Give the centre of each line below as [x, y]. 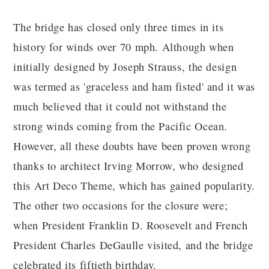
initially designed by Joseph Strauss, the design [125, 67]
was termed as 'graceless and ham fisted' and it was [134, 87]
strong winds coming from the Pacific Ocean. [121, 126]
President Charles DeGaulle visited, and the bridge [133, 245]
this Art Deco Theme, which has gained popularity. [134, 186]
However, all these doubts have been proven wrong [132, 146]
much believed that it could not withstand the [120, 107]
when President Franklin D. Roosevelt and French [131, 225]
